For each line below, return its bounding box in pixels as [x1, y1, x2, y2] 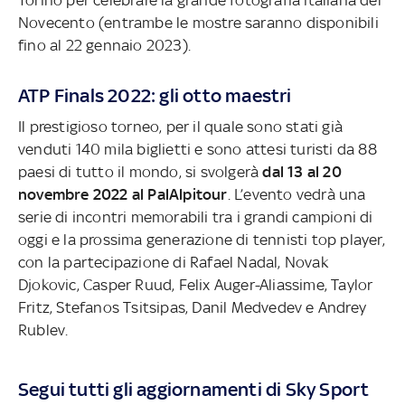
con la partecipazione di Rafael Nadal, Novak [18, 252, 328, 271]
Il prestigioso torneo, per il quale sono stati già [18, 117, 343, 136]
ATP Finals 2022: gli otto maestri [18, 83, 292, 107]
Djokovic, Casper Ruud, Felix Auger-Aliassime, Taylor [18, 275, 373, 294]
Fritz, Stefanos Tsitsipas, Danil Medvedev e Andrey [18, 297, 366, 316]
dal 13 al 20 [262, 162, 342, 181]
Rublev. [18, 320, 69, 339]
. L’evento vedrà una [227, 184, 366, 203]
